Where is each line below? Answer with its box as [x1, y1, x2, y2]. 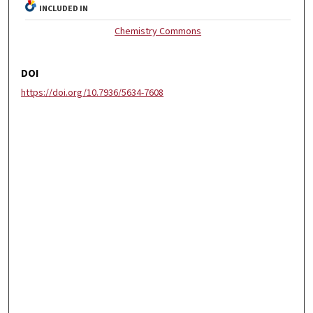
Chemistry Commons [115, 24, 202, 38]
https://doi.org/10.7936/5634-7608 [21, 85, 164, 100]
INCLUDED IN [39, 2, 89, 15]
